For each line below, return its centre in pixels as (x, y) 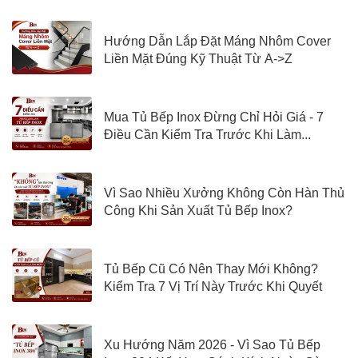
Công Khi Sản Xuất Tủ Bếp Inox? (198, 211)
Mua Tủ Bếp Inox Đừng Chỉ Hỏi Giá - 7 (214, 117)
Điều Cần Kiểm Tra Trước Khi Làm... (207, 135)
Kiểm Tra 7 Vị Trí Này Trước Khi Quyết (213, 287)
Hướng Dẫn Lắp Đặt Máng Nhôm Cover (217, 42)
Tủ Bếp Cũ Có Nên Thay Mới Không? (211, 269)
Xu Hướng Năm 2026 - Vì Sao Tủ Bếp (212, 345)
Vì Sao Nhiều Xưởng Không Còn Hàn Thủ (224, 193)
